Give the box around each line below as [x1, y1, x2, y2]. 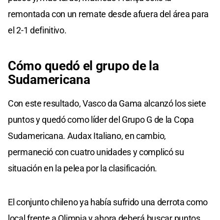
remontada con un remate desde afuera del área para [8, 8, 209, 19]
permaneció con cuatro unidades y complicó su [8, 146, 184, 157]
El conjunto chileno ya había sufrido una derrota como [8, 196, 208, 207]
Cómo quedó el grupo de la [8, 58, 159, 73]
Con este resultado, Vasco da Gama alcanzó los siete [8, 98, 206, 109]
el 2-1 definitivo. [8, 25, 67, 35]
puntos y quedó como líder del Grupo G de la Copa [8, 114, 194, 125]
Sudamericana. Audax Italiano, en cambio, [8, 130, 166, 141]
